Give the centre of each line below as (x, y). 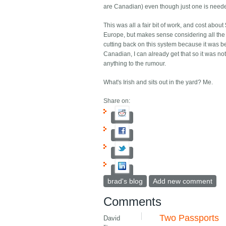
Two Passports (189, 218)
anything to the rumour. (135, 64)
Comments (133, 202)
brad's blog (125, 181)
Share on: (117, 101)
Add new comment (183, 181)
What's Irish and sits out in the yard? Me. (158, 82)
